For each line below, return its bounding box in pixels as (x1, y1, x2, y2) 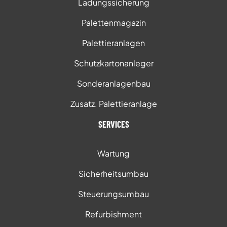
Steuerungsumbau (78, 188, 149, 199)
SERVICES (98, 119, 129, 130)
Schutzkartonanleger (73, 58, 154, 68)
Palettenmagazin (81, 17, 146, 28)
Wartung (97, 148, 130, 159)
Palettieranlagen (82, 37, 145, 48)
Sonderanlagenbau (77, 78, 150, 89)
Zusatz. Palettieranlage (70, 98, 157, 109)
